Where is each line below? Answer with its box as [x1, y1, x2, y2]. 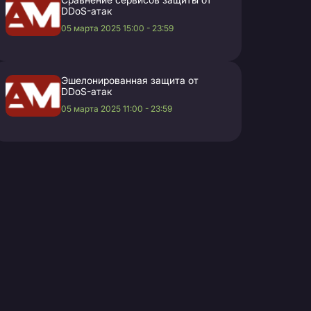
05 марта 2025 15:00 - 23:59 [61, 23, 174, 33]
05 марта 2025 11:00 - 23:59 [61, 103, 172, 114]
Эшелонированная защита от [61, 74, 199, 86]
